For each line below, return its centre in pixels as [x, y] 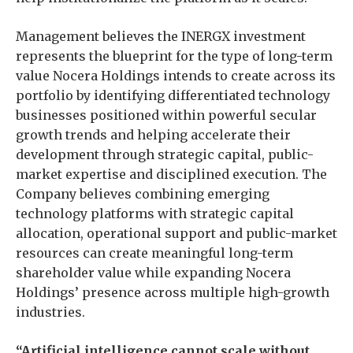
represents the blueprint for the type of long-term [174, 56]
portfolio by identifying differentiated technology [173, 95]
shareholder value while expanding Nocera [153, 273]
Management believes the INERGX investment [161, 36]
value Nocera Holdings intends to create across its [176, 76]
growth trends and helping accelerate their [153, 135]
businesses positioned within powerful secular [166, 115]
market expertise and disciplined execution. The [171, 174]
